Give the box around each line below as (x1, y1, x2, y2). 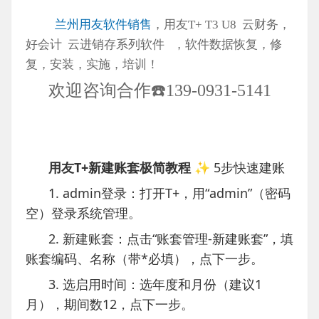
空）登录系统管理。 (26, 204, 141, 222)
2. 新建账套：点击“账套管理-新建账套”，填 (48, 230, 293, 248)
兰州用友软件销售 (55, 18, 152, 32)
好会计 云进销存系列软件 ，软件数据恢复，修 (26, 38, 282, 52)
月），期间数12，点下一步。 (26, 296, 194, 313)
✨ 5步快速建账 (191, 159, 285, 177)
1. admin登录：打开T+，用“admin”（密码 (48, 184, 291, 202)
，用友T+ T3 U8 (152, 18, 242, 32)
